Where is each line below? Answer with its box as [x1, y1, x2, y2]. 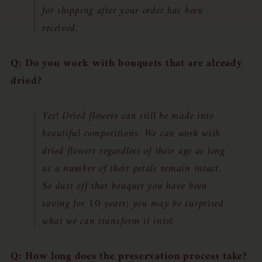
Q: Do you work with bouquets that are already [11, 54, 243, 73]
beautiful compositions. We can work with [42, 125, 221, 143]
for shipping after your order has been [42, 2, 204, 20]
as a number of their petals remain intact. [42, 160, 222, 178]
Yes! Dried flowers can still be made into [42, 107, 214, 125]
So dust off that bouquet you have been [42, 177, 208, 195]
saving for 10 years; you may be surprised [42, 195, 224, 213]
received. [42, 19, 78, 37]
